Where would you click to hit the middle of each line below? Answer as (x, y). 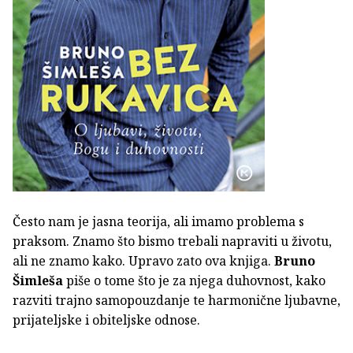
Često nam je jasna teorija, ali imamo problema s (158, 221)
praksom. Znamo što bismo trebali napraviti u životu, (172, 241)
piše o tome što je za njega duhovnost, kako (194, 280)
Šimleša (38, 280)
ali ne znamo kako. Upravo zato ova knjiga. (143, 260)
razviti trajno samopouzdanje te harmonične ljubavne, (176, 300)
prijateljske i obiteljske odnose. (106, 320)
